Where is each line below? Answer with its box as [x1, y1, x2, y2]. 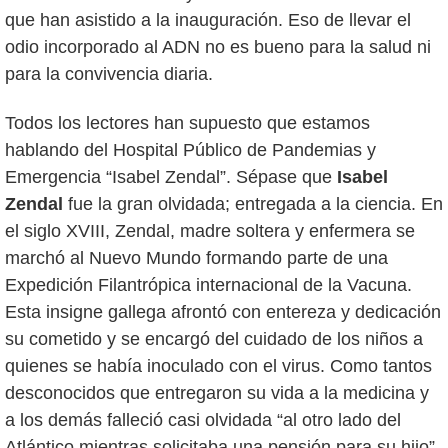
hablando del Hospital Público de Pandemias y [5, 139, 376, 160]
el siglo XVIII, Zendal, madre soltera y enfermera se [5, 220, 415, 241]
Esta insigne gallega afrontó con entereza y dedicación [5, 301, 441, 322]
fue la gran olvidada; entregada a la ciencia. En [63, 193, 443, 214]
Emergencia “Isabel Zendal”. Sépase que [5, 166, 337, 187]
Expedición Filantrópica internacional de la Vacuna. [5, 274, 412, 295]
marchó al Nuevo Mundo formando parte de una [5, 247, 388, 268]
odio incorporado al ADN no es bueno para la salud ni [5, 36, 431, 57]
